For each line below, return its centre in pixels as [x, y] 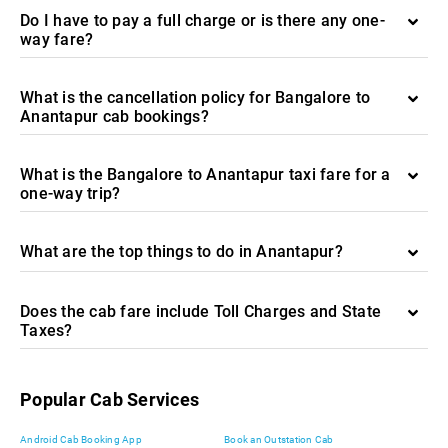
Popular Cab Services [109, 399]
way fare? [57, 39]
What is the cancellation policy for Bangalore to [195, 97]
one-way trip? [70, 193]
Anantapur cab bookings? [114, 116]
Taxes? [46, 330]
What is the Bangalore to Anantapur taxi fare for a [205, 174]
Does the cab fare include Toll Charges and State [200, 311]
